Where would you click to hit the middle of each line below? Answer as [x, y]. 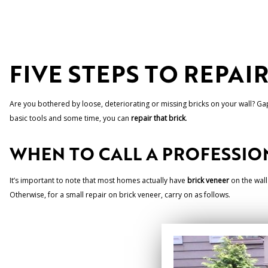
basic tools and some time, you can [70, 118]
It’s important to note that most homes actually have [98, 180]
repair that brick [158, 118]
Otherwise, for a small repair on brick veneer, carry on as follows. [120, 195]
